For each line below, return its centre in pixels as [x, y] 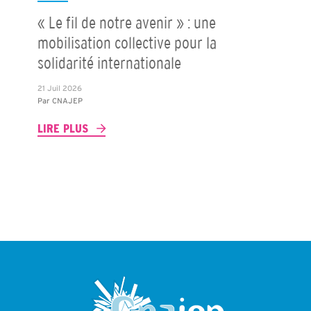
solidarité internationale [109, 63]
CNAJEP [67, 101]
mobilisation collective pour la [127, 43]
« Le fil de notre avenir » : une [126, 23]
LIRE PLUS [62, 128]
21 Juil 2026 [59, 89]
